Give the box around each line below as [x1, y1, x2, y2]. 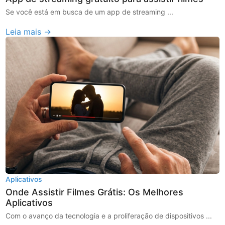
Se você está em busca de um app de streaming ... [6, 8, 174, 17]
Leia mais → [6, 27, 52, 37]
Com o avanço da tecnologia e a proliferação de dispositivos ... [6, 211, 212, 220]
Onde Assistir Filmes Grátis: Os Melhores [6, 186, 184, 197]
